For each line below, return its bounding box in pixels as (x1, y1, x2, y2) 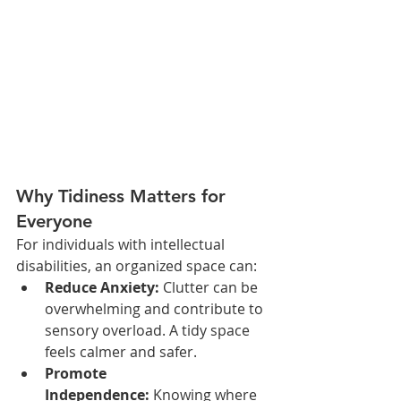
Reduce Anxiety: (45, 277, 159, 297)
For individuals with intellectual (16, 235, 228, 254)
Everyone (16, 210, 92, 232)
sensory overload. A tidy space (45, 320, 253, 340)
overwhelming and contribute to (45, 299, 267, 319)
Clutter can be (159, 277, 261, 297)
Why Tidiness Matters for (16, 185, 231, 207)
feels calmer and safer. (45, 342, 197, 362)
